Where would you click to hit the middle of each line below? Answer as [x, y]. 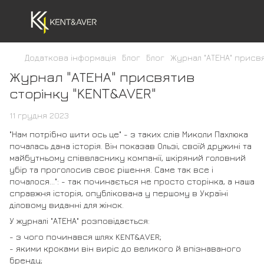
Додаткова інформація [70, 57]
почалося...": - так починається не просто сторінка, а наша [132, 181]
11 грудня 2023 [39, 115]
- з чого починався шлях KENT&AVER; [85, 237]
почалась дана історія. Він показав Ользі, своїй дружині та [131, 146]
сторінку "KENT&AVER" [83, 93]
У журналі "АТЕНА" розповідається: [80, 221]
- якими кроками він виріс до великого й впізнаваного [125, 248]
